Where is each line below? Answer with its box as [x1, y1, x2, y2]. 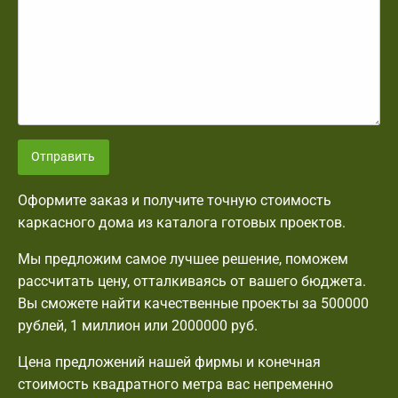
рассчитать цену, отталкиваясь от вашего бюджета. [18, 273, 366, 291]
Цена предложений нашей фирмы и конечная [18, 354, 321, 371]
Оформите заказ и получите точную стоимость [18, 192, 331, 210]
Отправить [31, 148, 96, 164]
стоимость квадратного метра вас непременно [18, 376, 333, 394]
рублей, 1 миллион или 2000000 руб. [18, 317, 258, 335]
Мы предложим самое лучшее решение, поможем [18, 251, 348, 268]
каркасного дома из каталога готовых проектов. [18, 214, 346, 232]
